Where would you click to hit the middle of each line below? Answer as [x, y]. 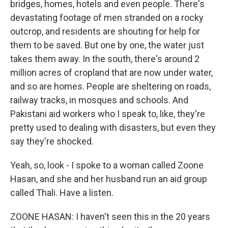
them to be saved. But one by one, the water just [107, 45]
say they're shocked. [52, 141]
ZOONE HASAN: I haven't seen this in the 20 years [110, 217]
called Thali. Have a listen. [62, 193]
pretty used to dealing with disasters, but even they [113, 127]
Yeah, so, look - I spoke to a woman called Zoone [107, 165]
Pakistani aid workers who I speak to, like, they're [108, 114]
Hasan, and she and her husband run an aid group [109, 179]
